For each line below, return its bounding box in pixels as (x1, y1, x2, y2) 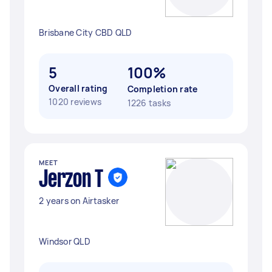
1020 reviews (49, 96, 101, 107)
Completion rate (127, 83, 198, 95)
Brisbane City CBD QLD (39, 27, 132, 38)
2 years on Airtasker (39, 195, 119, 206)
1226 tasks (127, 97, 171, 109)
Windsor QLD (39, 236, 90, 247)
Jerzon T (39, 169, 103, 191)
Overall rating (49, 83, 108, 94)
